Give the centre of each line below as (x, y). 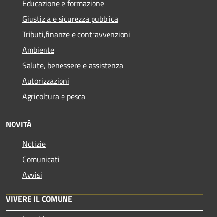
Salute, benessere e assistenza (73, 65)
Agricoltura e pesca (54, 96)
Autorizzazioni (46, 81)
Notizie (34, 144)
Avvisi (32, 175)
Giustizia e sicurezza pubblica (70, 19)
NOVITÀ (19, 124)
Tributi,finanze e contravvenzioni (76, 34)
